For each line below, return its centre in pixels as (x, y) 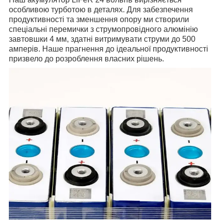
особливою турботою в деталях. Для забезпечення (101, 9)
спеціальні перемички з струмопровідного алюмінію (103, 29)
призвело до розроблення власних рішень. (86, 58)
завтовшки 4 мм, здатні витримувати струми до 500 (102, 39)
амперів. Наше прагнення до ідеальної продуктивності (109, 49)
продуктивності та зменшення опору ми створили (99, 19)
